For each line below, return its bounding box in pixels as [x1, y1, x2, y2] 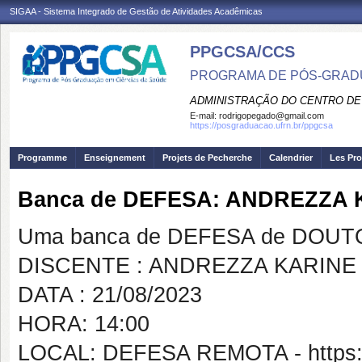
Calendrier [269, 153, 313, 162]
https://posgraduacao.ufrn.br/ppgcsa [190, 120, 333, 130]
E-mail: [190, 111, 219, 120]
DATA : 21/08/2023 [18, 283, 202, 307]
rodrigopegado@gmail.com [219, 111, 324, 120]
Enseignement [84, 153, 145, 162]
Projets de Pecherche [162, 153, 252, 162]
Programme [18, 153, 67, 162]
